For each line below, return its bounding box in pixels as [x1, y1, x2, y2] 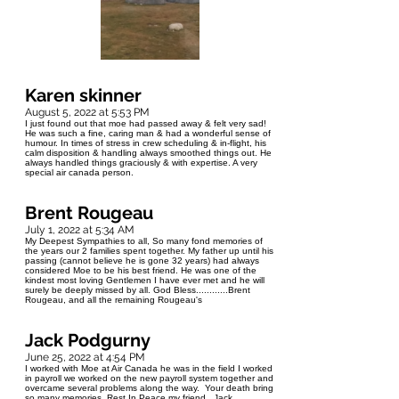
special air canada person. [25, 167, 134, 178]
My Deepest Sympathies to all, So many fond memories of [25, 236, 263, 247]
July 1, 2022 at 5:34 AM [25, 224, 134, 237]
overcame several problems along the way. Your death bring [25, 383, 273, 394]
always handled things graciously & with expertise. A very [25, 158, 257, 168]
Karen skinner [25, 85, 142, 107]
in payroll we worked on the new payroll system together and [25, 373, 273, 384]
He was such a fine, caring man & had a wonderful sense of [25, 128, 271, 139]
